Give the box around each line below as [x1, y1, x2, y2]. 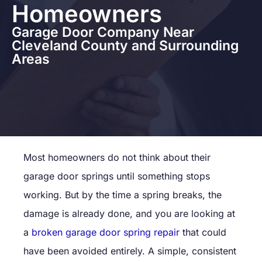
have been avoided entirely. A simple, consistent [23, 244, 236, 257]
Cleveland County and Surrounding [12, 37, 239, 54]
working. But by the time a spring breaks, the [23, 188, 222, 201]
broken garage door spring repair [32, 226, 180, 238]
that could [180, 226, 226, 238]
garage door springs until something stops [23, 170, 210, 182]
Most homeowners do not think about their [23, 151, 211, 163]
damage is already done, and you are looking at [23, 207, 235, 219]
